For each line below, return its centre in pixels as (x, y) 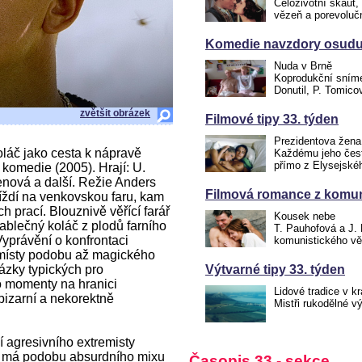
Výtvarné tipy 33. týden (275, 269)
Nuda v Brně (303, 66)
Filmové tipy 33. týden (272, 119)
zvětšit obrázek (115, 113)
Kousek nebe (305, 216)
